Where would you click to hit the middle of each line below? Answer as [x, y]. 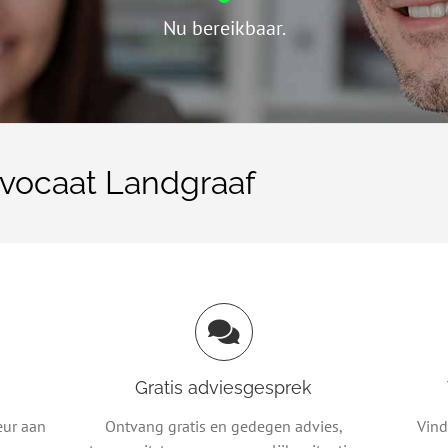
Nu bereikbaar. [224, 28]
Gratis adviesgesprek [224, 388]
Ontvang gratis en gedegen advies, [223, 426]
